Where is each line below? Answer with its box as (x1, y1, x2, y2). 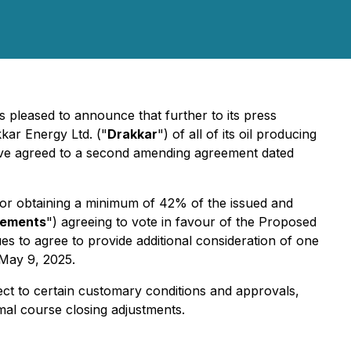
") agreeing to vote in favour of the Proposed (46, 214, 317, 230)
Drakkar (107, 126, 157, 142)
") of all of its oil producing (157, 126, 317, 142)
